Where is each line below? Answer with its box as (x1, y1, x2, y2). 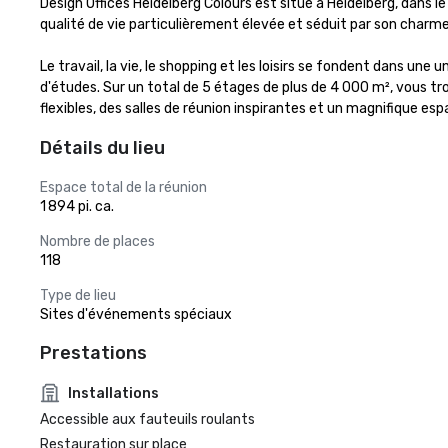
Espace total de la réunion (40, 179, 207, 196)
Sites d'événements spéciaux (40, 306, 232, 323)
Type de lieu (40, 287, 116, 304)
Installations (68, 384, 159, 402)
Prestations (40, 342, 147, 364)
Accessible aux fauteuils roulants (40, 411, 255, 428)
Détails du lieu (40, 137, 165, 159)
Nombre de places (40, 233, 155, 250)
